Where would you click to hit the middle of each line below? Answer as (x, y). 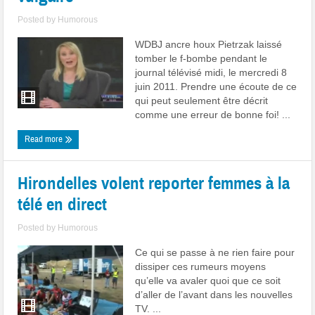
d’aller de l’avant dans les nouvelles (214, 295)
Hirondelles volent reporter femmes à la (154, 183)
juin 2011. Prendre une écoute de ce (216, 86)
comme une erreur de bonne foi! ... (213, 115)
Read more (45, 139)
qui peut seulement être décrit (202, 101)
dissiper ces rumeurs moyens (201, 266)
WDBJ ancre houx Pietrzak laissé (209, 44)
